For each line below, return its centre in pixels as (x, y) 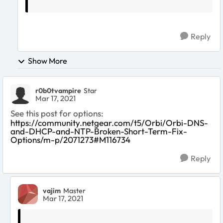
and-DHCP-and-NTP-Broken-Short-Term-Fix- (99, 131)
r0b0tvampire (58, 90)
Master (74, 190)
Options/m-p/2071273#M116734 (70, 140)
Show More (48, 61)
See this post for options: (57, 113)
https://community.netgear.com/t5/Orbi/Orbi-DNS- (109, 123)
